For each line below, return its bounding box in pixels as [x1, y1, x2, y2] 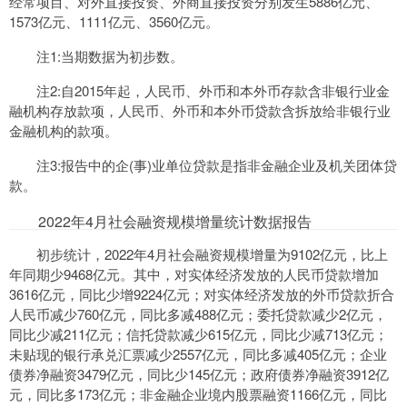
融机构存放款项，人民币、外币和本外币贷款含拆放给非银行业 [9, 101, 391, 120]
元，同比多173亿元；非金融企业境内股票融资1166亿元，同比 [9, 384, 387, 403]
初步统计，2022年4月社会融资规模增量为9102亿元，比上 [36, 244, 388, 263]
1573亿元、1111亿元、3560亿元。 [9, 12, 219, 31]
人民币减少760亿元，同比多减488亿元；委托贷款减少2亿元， [9, 304, 387, 323]
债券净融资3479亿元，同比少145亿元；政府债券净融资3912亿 [9, 364, 389, 383]
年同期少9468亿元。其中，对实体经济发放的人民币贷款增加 [9, 264, 379, 283]
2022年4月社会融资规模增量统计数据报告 [9, 211, 312, 232]
